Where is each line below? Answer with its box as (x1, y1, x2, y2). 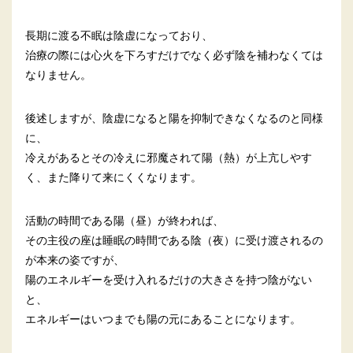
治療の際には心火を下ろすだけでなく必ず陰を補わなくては (24, 46, 323, 63)
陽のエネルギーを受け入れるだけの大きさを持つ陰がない (24, 270, 312, 288)
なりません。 (24, 65, 91, 83)
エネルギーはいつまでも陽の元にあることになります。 (24, 310, 301, 327)
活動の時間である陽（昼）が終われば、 (24, 211, 224, 229)
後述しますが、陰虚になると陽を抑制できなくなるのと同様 (24, 109, 323, 126)
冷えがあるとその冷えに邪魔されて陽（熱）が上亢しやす (24, 148, 312, 165)
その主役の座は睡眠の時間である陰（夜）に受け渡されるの (24, 231, 323, 248)
